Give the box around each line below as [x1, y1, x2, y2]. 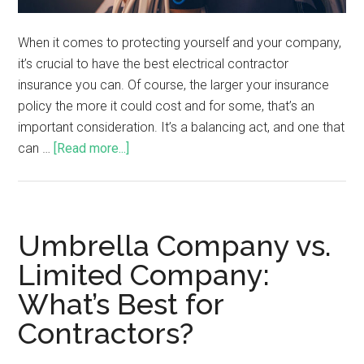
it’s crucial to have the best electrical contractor [18, 56, 289, 71]
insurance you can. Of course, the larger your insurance [18, 77, 330, 93]
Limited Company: [18, 258, 271, 292]
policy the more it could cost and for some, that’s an [18, 98, 315, 114]
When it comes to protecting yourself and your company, [18, 35, 342, 50]
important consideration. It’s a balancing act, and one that [18, 119, 345, 135]
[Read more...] [54, 141, 130, 156]
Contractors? [18, 316, 194, 350]
